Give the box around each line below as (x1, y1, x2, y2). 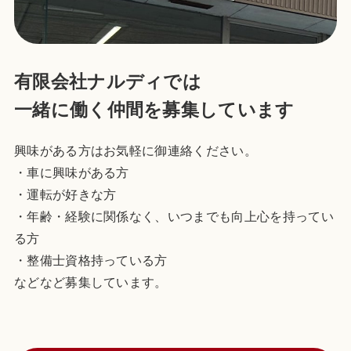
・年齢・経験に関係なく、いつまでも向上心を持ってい (13, 209, 334, 224)
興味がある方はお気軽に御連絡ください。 (13, 143, 258, 158)
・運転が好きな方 (13, 187, 117, 202)
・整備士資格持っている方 (13, 253, 168, 268)
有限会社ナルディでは (13, 71, 202, 92)
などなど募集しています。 (13, 275, 168, 290)
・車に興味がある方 (13, 165, 129, 180)
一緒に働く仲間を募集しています (13, 100, 295, 121)
